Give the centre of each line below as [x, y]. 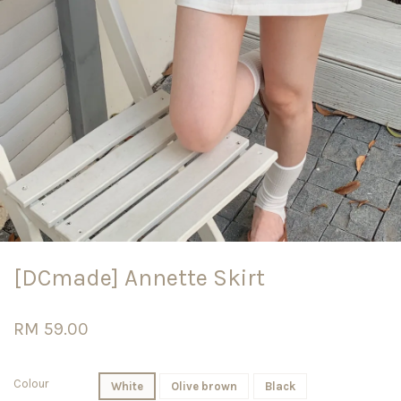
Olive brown [204, 387]
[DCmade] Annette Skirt [139, 278]
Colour [31, 384]
